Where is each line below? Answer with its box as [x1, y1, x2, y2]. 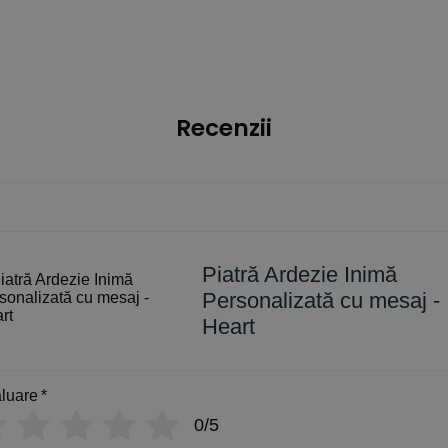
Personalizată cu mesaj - [202, 287, 441, 313]
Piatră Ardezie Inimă [202, 261, 398, 287]
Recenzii [176, 111, 272, 144]
